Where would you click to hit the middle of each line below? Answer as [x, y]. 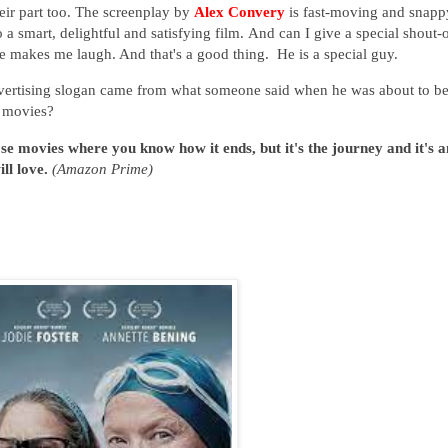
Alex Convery [241, 12]
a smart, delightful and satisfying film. [123, 33]
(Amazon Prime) [104, 168]
